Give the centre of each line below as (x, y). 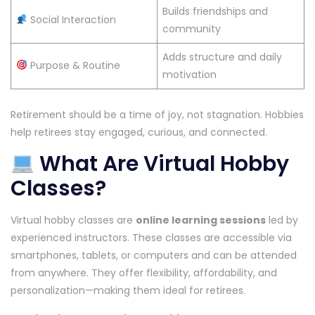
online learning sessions (201, 220)
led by (282, 220)
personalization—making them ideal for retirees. (128, 291)
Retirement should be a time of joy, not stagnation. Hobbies (157, 115)
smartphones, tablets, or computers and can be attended (154, 256)
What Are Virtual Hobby (162, 164)
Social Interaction (71, 19)
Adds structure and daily (222, 57)
